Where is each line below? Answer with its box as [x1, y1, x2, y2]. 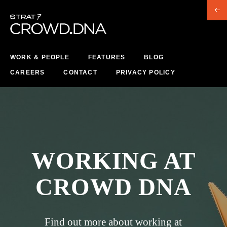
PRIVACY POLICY [116, 69, 175, 77]
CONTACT [63, 69, 97, 77]
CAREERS [10, 69, 45, 77]
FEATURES [88, 54, 126, 61]
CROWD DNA [35, 174, 192, 201]
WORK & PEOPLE [10, 54, 69, 61]
